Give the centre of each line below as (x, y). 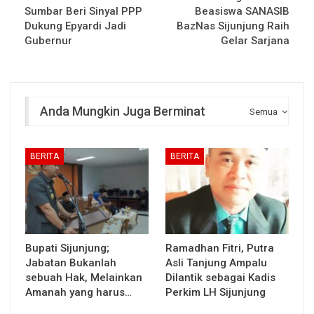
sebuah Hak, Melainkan (84, 278)
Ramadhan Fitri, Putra (220, 248)
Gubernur (48, 40)
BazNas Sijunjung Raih (233, 26)
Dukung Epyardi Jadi (75, 26)
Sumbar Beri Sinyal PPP (83, 11)
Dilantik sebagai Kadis (220, 278)
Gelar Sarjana (255, 40)
